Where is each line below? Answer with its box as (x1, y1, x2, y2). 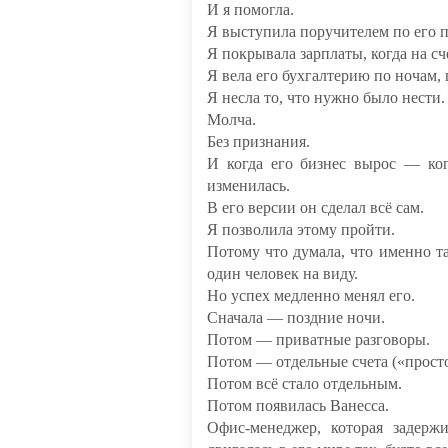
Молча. (207, 111, 256, 128)
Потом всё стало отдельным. (207, 375, 402, 392)
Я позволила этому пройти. (207, 221, 395, 238)
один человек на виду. (207, 265, 358, 282)
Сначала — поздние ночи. (207, 309, 385, 326)
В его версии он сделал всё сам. (207, 199, 424, 216)
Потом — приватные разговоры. (207, 331, 430, 348)
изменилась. (207, 177, 290, 194)
